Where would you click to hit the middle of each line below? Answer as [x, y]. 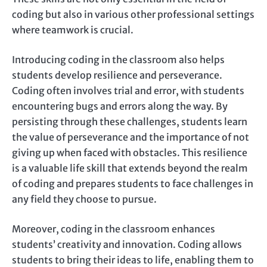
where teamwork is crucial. [73, 30]
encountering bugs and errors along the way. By [120, 106]
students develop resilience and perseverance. [117, 75]
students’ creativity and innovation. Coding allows [127, 245]
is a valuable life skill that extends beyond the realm [130, 168]
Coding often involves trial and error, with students [128, 91]
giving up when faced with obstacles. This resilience [130, 153]
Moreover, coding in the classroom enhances [114, 229]
